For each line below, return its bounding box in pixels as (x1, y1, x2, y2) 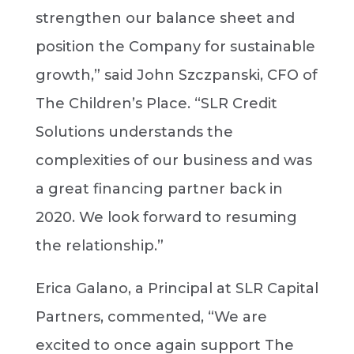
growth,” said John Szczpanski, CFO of (35, 66, 318, 84)
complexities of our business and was (35, 152, 312, 169)
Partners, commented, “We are (35, 308, 267, 326)
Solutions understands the (35, 123, 233, 141)
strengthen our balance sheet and (35, 9, 295, 27)
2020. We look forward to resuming (35, 209, 297, 226)
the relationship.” (35, 237, 164, 254)
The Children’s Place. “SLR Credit (35, 95, 277, 112)
